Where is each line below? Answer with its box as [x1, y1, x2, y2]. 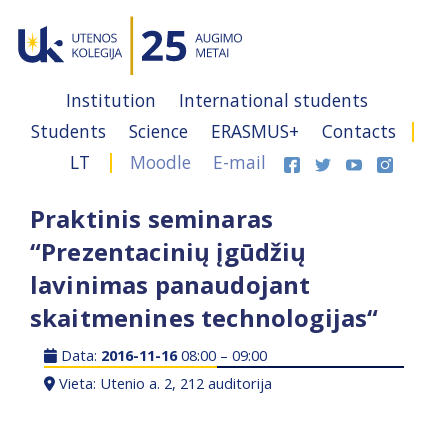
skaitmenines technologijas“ [30, 301, 379, 334]
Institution [66, 88, 161, 112]
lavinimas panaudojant [30, 268, 311, 301]
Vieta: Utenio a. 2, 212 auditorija [55, 373, 273, 393]
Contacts [322, 119, 396, 143]
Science [129, 119, 193, 143]
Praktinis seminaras [30, 202, 274, 235]
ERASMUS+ [211, 119, 304, 143]
